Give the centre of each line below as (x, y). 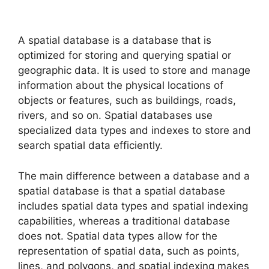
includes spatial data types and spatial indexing (133, 206)
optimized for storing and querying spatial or (125, 56)
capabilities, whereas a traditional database (124, 221)
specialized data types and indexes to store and (134, 131)
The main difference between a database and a (134, 176)
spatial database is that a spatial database (122, 191)
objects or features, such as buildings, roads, (127, 101)
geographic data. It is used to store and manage (134, 71)
